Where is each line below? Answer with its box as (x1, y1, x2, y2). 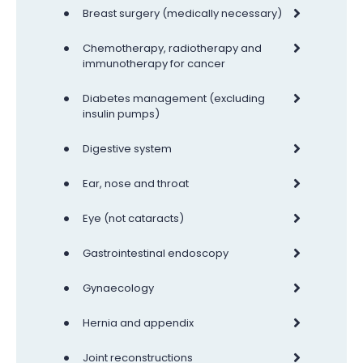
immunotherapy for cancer (83, 55, 225, 71)
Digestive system (83, 140, 172, 156)
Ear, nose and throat (83, 175, 189, 191)
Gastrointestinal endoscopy (83, 245, 228, 261)
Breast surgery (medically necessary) (83, 5, 282, 21)
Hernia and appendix (83, 314, 194, 331)
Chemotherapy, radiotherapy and (83, 40, 262, 56)
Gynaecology (83, 280, 154, 296)
